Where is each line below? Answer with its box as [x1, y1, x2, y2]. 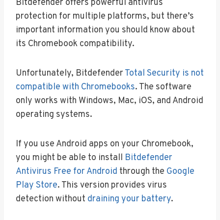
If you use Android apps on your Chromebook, [16, 138, 193, 150]
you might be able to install [16, 152, 125, 164]
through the [117, 165, 166, 177]
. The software [135, 81, 192, 93]
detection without [16, 193, 87, 205]
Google [166, 165, 194, 177]
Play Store [16, 179, 57, 191]
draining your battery [87, 193, 171, 205]
